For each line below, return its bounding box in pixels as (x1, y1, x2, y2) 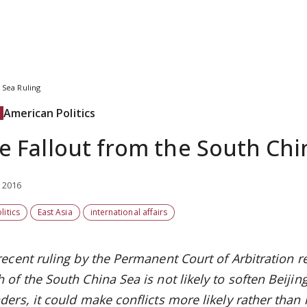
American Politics (3, 106, 95, 121)
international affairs (90, 206, 168, 218)
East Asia (37, 206, 73, 218)
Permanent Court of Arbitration (113, 250, 297, 267)
